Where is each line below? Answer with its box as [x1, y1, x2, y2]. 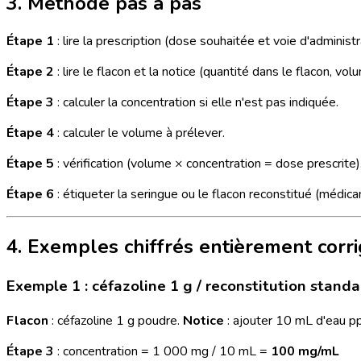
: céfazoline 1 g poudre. [48, 311, 183, 330]
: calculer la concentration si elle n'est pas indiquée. [54, 93, 338, 111]
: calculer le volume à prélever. [54, 124, 225, 142]
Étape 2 [6, 63, 54, 81]
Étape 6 [6, 185, 54, 203]
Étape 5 [6, 155, 54, 172]
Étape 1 [6, 32, 54, 50]
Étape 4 [6, 124, 54, 142]
